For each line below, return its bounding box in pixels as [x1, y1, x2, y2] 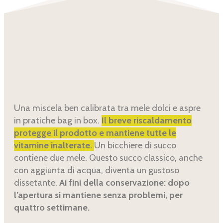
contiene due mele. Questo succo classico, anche [14, 152, 203, 164]
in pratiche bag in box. [14, 115, 102, 126]
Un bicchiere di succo [94, 140, 176, 151]
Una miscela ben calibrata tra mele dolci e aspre [14, 103, 201, 114]
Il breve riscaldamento [102, 115, 192, 126]
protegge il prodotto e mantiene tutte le [14, 127, 176, 139]
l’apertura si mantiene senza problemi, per [14, 190, 183, 201]
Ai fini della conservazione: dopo [59, 177, 190, 189]
